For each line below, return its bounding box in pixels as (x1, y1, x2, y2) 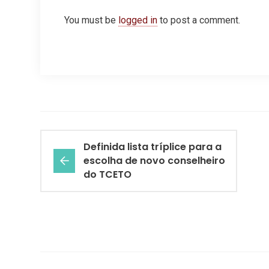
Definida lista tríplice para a (83, 140, 222, 154)
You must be (64, 14, 118, 26)
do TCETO (83, 168, 131, 182)
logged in (118, 14, 157, 26)
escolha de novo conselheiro (83, 154, 225, 168)
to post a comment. (157, 14, 240, 26)
